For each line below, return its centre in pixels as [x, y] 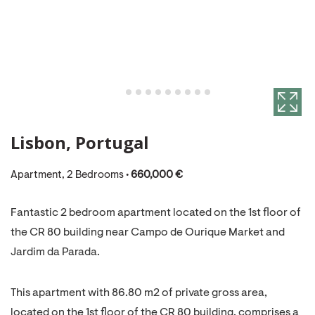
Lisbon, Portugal [80, 142]
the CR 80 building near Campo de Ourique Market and [148, 233]
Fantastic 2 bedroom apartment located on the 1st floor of [156, 213]
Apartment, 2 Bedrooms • [71, 175]
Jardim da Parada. [55, 252]
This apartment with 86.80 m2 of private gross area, [139, 293]
